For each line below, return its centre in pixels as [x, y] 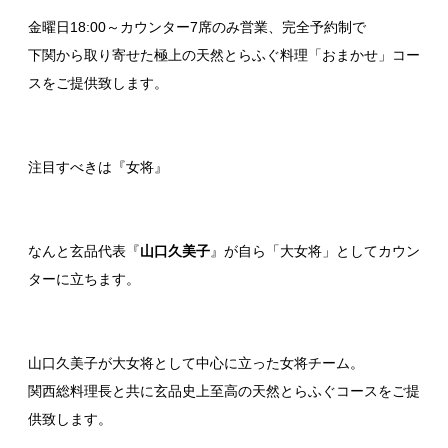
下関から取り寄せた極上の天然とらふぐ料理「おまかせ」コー [224, 54]
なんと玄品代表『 [84, 250]
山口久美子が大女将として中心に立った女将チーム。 [196, 362]
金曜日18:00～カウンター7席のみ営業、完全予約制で [197, 26]
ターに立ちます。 [84, 278]
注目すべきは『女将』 [98, 166]
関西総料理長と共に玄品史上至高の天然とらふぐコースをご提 [224, 390]
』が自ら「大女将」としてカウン [315, 250]
